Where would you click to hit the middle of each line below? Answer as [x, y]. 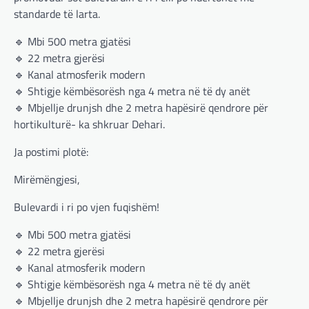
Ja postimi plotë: [51, 152]
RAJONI [113, 265]
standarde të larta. [57, 14]
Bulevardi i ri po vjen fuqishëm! [87, 207]
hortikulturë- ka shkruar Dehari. [89, 124]
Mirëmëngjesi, [47, 180]
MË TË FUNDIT [181, 251]
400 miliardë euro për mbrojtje [181, 297]
